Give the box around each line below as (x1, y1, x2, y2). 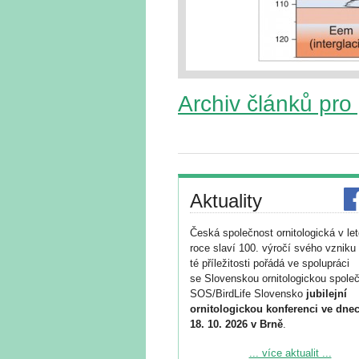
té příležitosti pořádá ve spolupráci (190, 257, 349, 269)
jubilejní (306, 288, 347, 300)
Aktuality (190, 190, 262, 212)
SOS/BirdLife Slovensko (190, 288, 306, 300)
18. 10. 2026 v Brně (190, 318, 283, 330)
